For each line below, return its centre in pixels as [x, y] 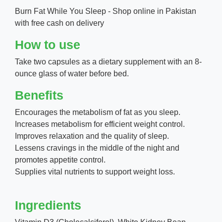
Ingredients [48, 205]
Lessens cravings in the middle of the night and [97, 148]
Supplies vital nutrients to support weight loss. [95, 172]
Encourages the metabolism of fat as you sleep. [98, 112]
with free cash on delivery [60, 23]
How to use [48, 45]
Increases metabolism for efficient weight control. [100, 124]
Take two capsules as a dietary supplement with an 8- [108, 62]
